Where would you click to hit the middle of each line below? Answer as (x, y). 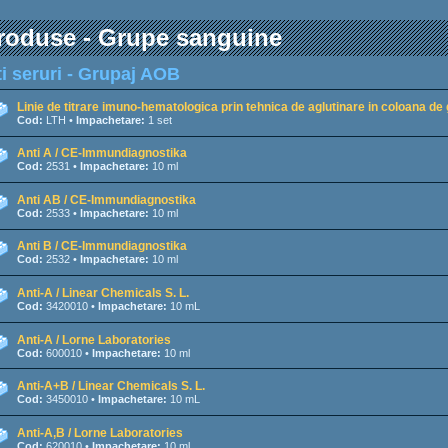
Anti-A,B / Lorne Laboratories (100, 432)
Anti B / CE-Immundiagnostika (102, 246)
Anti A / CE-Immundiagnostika (102, 153)
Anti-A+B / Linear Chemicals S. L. (111, 386)
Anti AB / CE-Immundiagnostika (106, 199)
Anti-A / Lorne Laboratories (94, 339)
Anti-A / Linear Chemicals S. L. (103, 293)
